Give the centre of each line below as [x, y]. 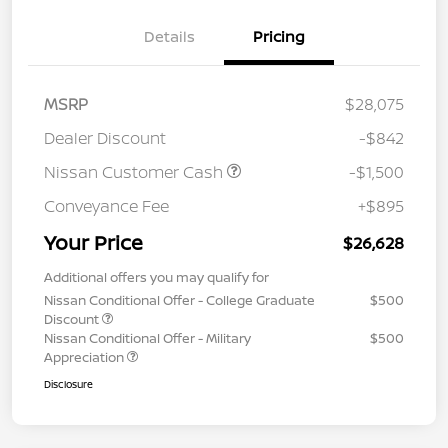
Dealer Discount [105, 138]
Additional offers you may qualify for [156, 277]
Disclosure [68, 384]
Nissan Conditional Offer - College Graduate [179, 300]
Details [169, 37]
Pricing [279, 37]
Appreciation [85, 357]
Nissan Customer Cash [135, 172]
